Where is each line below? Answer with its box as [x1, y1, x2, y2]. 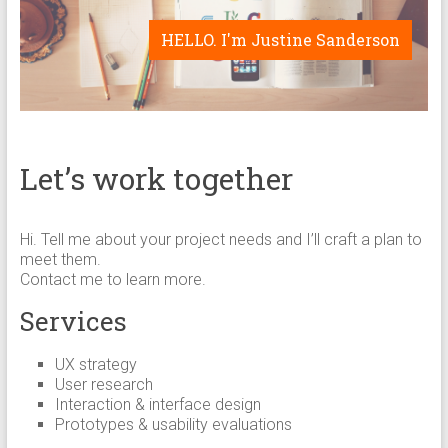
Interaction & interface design [54, 395, 261, 415]
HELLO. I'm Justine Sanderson [160, 28, 400, 50]
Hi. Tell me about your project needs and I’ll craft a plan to [19, 230, 422, 250]
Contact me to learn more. [19, 270, 206, 290]
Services [19, 304, 127, 339]
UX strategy [54, 355, 137, 375]
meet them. [19, 250, 101, 270]
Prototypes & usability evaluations [54, 415, 292, 435]
